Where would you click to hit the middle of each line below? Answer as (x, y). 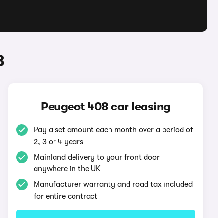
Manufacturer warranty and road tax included (113, 184)
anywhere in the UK (67, 169)
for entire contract (66, 196)
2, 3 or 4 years (59, 142)
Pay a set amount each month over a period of (114, 130)
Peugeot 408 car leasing (106, 107)
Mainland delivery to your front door (97, 157)
